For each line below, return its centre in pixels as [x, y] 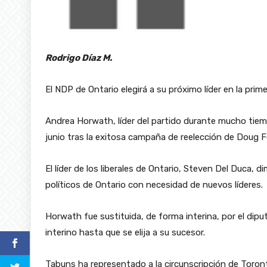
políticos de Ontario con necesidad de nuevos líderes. [154, 184]
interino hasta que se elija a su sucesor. [125, 232]
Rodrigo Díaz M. [79, 58]
